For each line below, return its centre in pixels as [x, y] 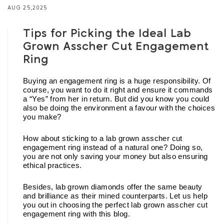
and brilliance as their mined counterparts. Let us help [115, 196]
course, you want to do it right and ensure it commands [118, 90]
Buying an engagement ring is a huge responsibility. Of [117, 81]
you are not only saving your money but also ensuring [115, 156]
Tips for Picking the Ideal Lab [107, 34]
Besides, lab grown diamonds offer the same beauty [113, 187]
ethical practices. [53, 165]
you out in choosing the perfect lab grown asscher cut [115, 205]
